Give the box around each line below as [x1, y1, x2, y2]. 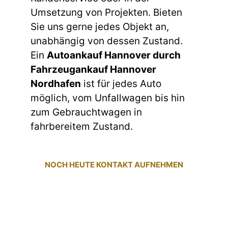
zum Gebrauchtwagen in [31, 106, 142, 118]
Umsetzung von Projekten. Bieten [31, 6, 182, 18]
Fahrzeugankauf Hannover [31, 63, 156, 75]
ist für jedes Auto [81, 77, 161, 90]
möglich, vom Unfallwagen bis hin [31, 92, 185, 104]
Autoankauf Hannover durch [47, 49, 181, 61]
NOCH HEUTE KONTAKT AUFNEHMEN [45, 159, 183, 169]
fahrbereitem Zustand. [31, 120, 133, 132]
